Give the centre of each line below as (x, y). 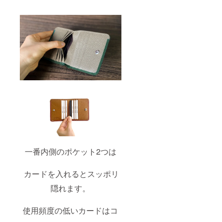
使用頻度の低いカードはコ (71, 211)
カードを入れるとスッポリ (71, 174)
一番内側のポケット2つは (70, 152)
